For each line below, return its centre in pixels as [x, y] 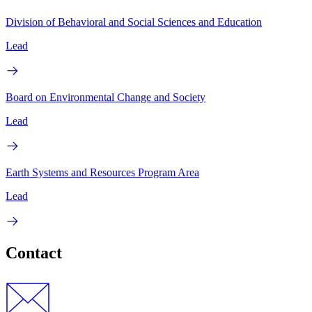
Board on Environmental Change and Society [106, 97]
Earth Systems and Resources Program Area [102, 172]
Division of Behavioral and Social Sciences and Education [134, 22]
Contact [34, 253]
